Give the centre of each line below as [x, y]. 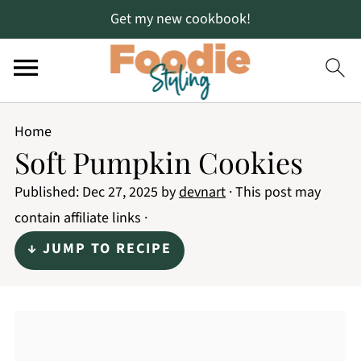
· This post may [273, 192]
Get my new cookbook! [180, 19]
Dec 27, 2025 [120, 192]
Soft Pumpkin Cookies [158, 162]
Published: [48, 192]
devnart [202, 192]
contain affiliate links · [81, 218]
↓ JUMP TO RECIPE [99, 249]
